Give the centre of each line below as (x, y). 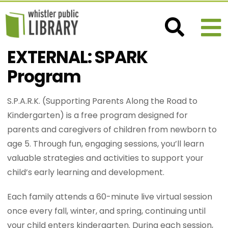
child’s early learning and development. (86, 172)
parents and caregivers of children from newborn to (112, 130)
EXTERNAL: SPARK (78, 57)
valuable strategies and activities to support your (106, 158)
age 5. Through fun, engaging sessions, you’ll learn (106, 144)
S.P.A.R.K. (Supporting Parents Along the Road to (103, 101)
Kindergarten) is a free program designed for (98, 115)
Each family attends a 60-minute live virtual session (110, 197)
